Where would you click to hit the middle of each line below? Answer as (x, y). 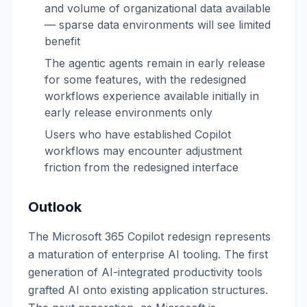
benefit (62, 41)
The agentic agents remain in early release (155, 63)
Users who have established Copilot (138, 134)
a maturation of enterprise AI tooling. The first (148, 254)
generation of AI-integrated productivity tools (145, 272)
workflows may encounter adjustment (143, 151)
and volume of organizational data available (158, 8)
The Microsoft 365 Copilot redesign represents (149, 236)
